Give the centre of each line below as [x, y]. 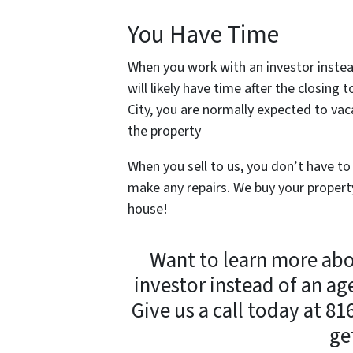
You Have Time [203, 35]
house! [148, 210]
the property [166, 132]
